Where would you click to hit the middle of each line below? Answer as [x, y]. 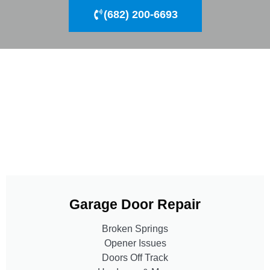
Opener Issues [135, 243]
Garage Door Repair [135, 204]
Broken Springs [135, 228]
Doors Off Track [135, 257]
